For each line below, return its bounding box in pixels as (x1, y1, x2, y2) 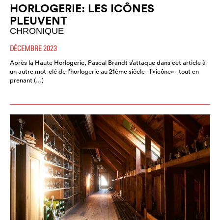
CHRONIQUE (10, 26, 64, 36)
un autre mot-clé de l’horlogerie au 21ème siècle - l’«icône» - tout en (10, 67, 199, 76)
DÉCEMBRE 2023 (10, 44, 57, 53)
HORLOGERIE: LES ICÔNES (10, 1, 154, 16)
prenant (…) (10, 76, 44, 85)
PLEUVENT (10, 13, 67, 28)
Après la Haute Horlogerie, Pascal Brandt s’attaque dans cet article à (10, 58, 206, 67)
